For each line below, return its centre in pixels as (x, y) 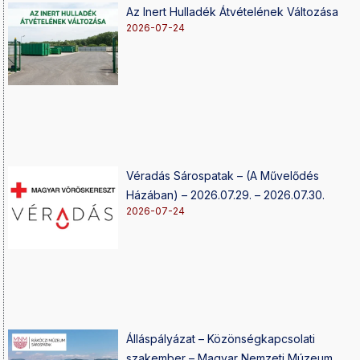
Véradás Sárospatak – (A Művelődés (223, 175)
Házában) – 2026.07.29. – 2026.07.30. (226, 194)
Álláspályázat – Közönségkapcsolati (221, 339)
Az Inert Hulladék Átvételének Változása (233, 12)
